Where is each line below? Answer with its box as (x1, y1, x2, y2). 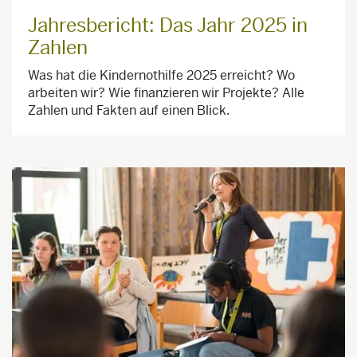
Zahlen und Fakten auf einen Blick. (28, 102, 229, 120)
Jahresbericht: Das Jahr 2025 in (28, 14, 308, 38)
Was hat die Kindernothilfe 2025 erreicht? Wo (28, 67, 295, 84)
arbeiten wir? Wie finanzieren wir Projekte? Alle (28, 84, 304, 102)
